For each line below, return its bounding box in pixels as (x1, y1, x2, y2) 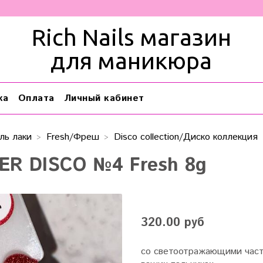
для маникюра (50, 48, 213, 74)
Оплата (18, 91, 55, 105)
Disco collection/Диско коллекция (114, 130, 258, 144)
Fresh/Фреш (46, 130, 99, 144)
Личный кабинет (63, 91, 144, 105)
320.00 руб (140, 214, 204, 232)
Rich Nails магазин (31, 24, 231, 50)
